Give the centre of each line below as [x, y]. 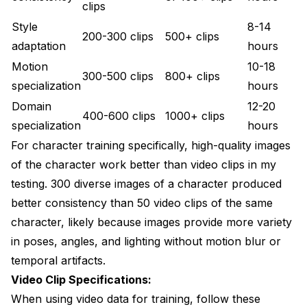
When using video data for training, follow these [136, 298]
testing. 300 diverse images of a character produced [146, 183]
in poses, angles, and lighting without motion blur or [146, 241]
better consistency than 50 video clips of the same [142, 202]
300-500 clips [118, 76]
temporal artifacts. [58, 260]
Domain [32, 106]
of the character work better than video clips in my [144, 164]
